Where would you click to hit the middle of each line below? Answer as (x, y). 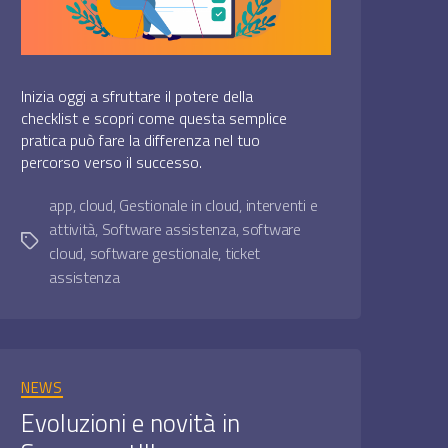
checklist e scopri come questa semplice (154, 117)
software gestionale (154, 252)
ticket (242, 252)
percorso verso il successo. (112, 161)
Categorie (209, 378)
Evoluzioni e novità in (131, 423)
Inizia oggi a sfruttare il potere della (137, 95)
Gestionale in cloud (179, 204)
